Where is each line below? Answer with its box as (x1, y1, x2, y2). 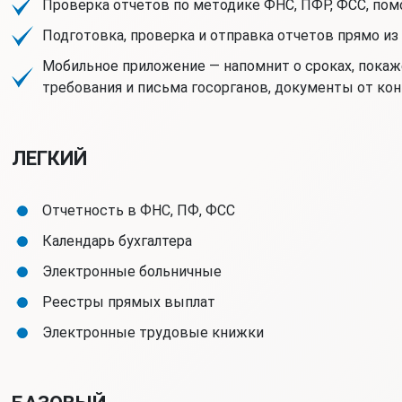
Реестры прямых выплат (41, 293, 215, 310)
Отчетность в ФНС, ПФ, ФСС (41, 202, 235, 219)
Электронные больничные (41, 263, 222, 280)
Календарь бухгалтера (41, 232, 192, 249)
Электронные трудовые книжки (41, 324, 264, 341)
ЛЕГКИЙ (11, 147, 87, 170)
